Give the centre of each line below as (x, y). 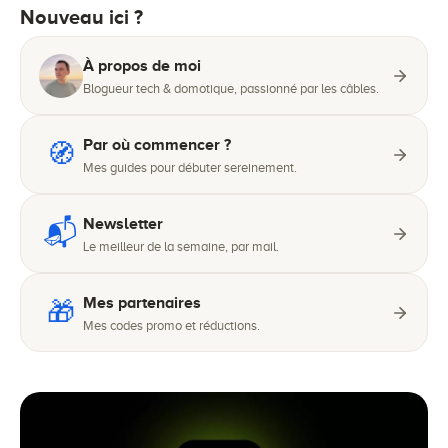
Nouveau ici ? (81, 17)
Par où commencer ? (157, 145)
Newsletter (123, 224)
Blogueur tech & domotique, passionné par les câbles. (231, 88)
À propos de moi (142, 66)
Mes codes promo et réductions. (171, 325)
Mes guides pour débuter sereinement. (190, 167)
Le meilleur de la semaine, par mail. (181, 246)
